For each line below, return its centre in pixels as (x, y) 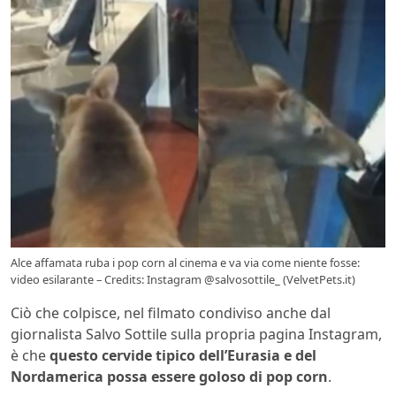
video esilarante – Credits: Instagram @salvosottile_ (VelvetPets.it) (183, 280)
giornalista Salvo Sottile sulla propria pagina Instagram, (196, 335)
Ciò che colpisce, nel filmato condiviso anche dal (171, 313)
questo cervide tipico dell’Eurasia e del (183, 356)
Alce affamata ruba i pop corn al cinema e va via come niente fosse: (185, 263)
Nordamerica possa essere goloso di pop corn (169, 377)
